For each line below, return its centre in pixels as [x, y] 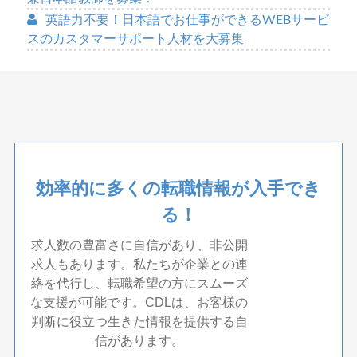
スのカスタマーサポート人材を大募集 [135, 39]
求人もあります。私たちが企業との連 [139, 264]
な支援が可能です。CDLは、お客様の [139, 302]
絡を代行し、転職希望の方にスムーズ [139, 283]
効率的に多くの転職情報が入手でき [179, 188]
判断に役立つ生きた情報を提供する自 [139, 321]
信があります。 [139, 340]
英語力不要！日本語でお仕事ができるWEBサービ [187, 20]
